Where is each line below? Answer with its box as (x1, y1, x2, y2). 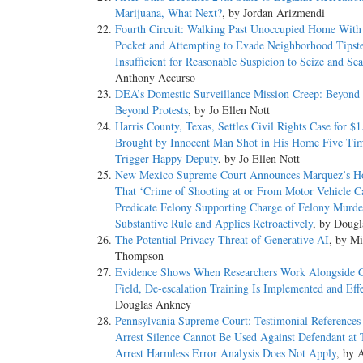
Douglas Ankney (115, 297, 191, 313)
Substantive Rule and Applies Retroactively (115, 216, 313, 232)
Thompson (115, 248, 164, 264)
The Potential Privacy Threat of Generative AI (115, 232, 329, 248)
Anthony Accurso (115, 70, 195, 86)
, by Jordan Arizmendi (222, 5, 325, 21)
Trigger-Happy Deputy (115, 151, 218, 167)
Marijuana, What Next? (115, 5, 222, 21)
